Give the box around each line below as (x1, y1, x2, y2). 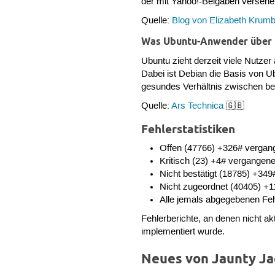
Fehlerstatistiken (141, 122, 236, 137)
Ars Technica (171, 101, 224, 112)
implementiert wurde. (141, 227, 225, 238)
